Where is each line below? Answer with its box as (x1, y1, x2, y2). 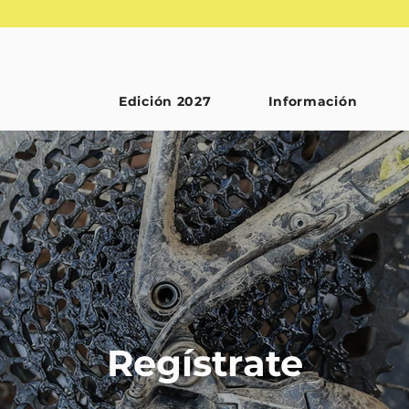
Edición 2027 (119, 93, 212, 110)
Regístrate (106, 341, 303, 385)
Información (267, 93, 358, 110)
